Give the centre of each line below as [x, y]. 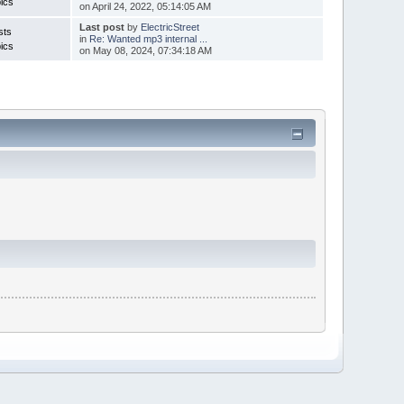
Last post [101, 27]
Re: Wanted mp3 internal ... [148, 38]
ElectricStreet [170, 27]
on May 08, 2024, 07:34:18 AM [145, 50]
